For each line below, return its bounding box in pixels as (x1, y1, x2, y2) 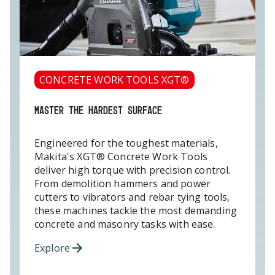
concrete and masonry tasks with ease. (34, 217, 215, 231)
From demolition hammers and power (34, 176, 211, 190)
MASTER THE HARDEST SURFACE (34, 103, 162, 117)
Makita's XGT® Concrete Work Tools (34, 149, 207, 163)
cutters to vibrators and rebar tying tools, (34, 190, 230, 204)
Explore (34, 241, 71, 255)
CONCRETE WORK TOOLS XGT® (39, 72, 190, 87)
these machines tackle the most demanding (34, 203, 238, 217)
